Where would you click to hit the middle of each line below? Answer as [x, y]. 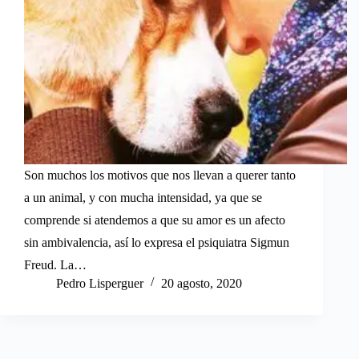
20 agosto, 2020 [202, 283]
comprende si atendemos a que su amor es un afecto [155, 220]
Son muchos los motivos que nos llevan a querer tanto [160, 175]
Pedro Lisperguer [100, 283]
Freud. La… [55, 264]
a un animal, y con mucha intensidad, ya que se [143, 197]
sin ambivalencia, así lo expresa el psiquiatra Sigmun [157, 242]
